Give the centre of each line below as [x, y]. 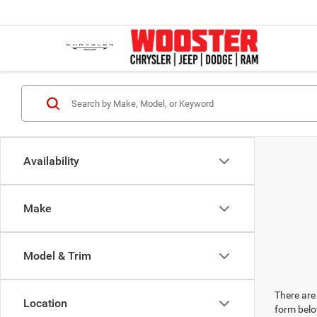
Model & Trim [57, 256]
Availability [51, 161]
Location [45, 303]
